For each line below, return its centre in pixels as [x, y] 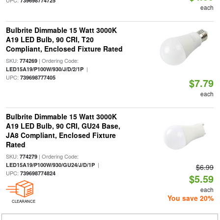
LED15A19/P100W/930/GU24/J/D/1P [50, 165]
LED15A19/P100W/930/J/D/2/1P [44, 69]
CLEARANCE [23, 201]
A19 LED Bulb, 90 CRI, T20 [50, 39]
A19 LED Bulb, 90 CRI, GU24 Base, [63, 126]
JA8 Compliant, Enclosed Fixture [61, 135]
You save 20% [191, 198]
